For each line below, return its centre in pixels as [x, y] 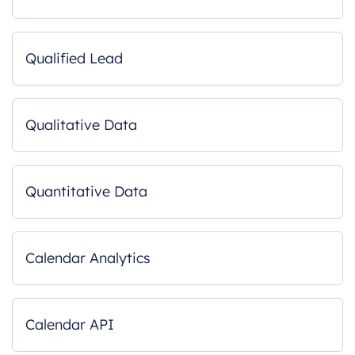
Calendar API [70, 324]
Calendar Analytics [88, 258]
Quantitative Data [86, 191]
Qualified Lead [74, 58]
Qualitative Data [81, 125]
